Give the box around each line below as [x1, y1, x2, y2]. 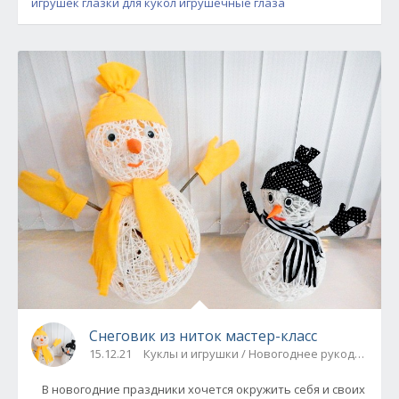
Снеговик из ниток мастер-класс [89, 325, 317, 346]
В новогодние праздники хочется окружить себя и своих [31, 380, 365, 397]
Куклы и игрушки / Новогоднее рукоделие [143, 345, 382, 362]
